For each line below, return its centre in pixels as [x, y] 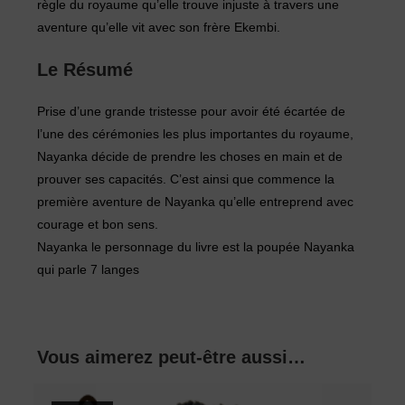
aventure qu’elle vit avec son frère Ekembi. [159, 28]
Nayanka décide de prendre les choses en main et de [190, 157]
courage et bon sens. [98, 225]
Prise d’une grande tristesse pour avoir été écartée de [192, 112]
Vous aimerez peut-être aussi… [172, 358]
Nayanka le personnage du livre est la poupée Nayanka [196, 247]
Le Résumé [85, 70]
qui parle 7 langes [89, 270]
